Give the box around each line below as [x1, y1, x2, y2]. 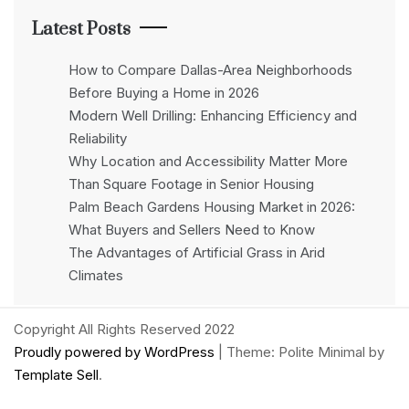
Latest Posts [32, 18, 131, 42]
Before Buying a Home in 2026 [68, 84, 259, 102]
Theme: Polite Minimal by [226, 343, 384, 362]
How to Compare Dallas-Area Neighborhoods [68, 61, 352, 79]
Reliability [68, 130, 127, 148]
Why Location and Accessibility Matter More [68, 152, 348, 171]
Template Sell [14, 366, 99, 384]
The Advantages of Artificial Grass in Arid [68, 244, 325, 262]
